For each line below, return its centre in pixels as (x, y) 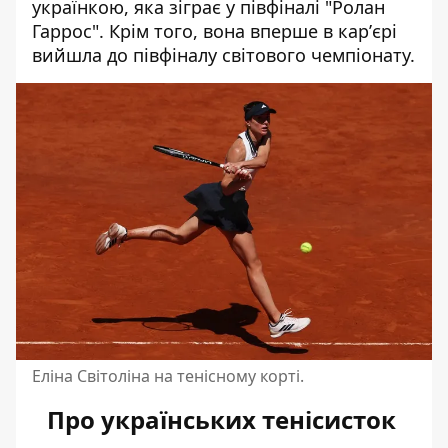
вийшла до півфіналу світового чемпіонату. (223, 55)
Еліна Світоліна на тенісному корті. (168, 376)
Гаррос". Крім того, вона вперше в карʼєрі (214, 31)
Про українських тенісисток (224, 420)
